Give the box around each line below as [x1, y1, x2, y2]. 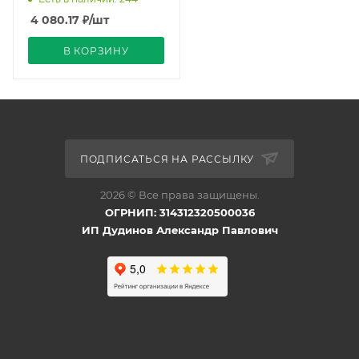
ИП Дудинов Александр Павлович [81, 224, 278, 236]
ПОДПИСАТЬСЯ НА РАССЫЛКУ [79, 153, 258, 165]
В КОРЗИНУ [63, 45, 129, 57]
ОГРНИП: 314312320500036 [104, 206, 255, 219]
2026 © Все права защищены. [99, 188, 260, 201]
